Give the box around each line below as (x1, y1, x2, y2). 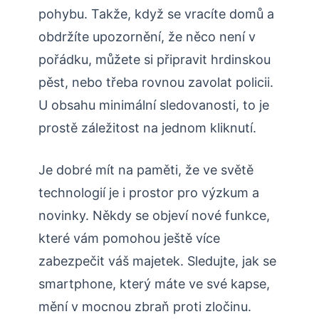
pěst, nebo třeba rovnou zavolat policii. (38, 75, 273, 90)
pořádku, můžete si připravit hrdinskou (38, 52, 271, 68)
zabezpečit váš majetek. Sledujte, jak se (38, 253, 276, 269)
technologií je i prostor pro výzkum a (38, 185, 259, 201)
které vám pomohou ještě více (38, 231, 220, 246)
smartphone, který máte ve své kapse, (38, 276, 270, 292)
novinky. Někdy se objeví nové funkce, (38, 208, 270, 224)
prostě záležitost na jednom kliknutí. (38, 120, 256, 136)
